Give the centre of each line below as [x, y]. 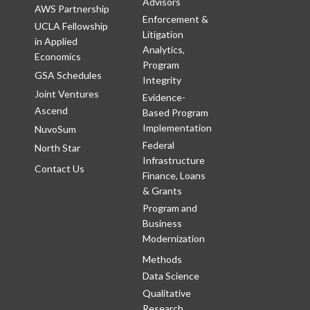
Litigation [163, 35]
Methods [162, 259]
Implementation [177, 128]
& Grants [162, 191]
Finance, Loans [174, 176]
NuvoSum [55, 129]
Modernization [173, 239]
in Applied [56, 42]
